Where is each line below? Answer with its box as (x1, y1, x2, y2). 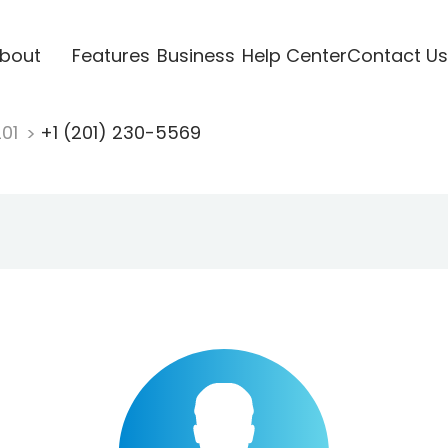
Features (71, 42, 150, 68)
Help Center (241, 42, 347, 68)
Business (156, 42, 235, 68)
